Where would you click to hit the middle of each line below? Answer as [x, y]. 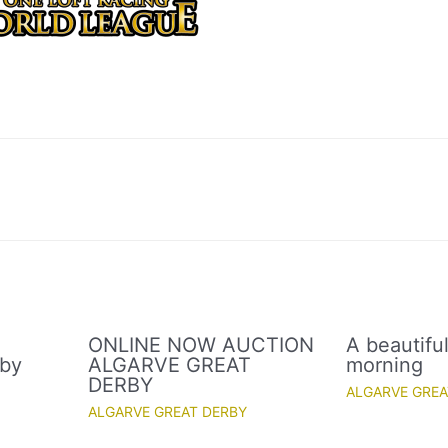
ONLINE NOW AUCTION [201, 345]
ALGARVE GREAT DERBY [168, 412]
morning [385, 365]
